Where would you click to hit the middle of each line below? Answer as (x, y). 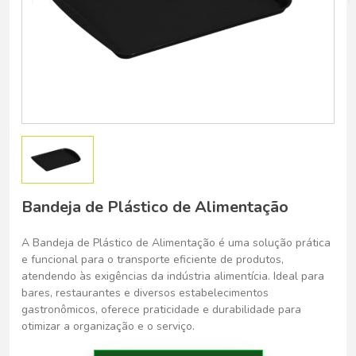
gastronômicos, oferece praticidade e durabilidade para (161, 310)
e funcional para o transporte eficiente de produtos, (153, 259)
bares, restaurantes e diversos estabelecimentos (145, 293)
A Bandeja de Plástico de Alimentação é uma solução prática (176, 243)
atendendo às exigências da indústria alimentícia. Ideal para (173, 276)
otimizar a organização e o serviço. (108, 326)
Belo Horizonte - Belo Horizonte (146, 27)
